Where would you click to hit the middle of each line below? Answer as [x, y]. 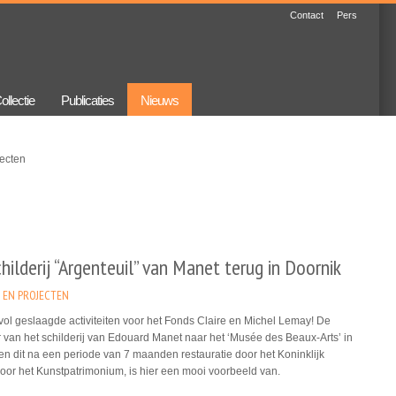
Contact [307, 15]
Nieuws [160, 100]
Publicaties [88, 100]
